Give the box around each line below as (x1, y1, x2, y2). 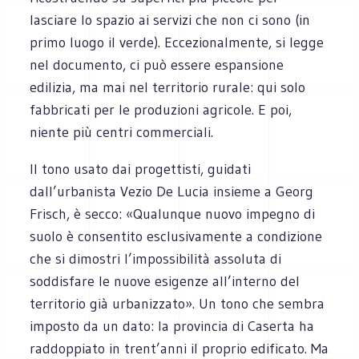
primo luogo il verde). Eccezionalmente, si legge (30, 33, 325, 51)
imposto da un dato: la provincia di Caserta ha (30, 317, 315, 335)
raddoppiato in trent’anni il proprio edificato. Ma (30, 339, 329, 357)
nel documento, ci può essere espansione (30, 55, 284, 74)
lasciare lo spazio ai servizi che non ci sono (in (30, 10, 311, 29)
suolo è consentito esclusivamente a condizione (30, 227, 323, 245)
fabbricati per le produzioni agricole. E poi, (30, 100, 292, 119)
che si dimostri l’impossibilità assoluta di (30, 249, 282, 268)
